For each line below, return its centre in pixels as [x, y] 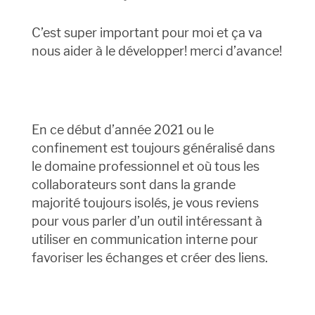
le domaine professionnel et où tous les [145, 167]
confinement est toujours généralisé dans [153, 148]
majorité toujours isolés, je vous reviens [145, 203]
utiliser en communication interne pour [144, 240]
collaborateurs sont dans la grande [133, 185]
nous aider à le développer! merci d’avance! [156, 51]
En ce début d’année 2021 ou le [122, 130]
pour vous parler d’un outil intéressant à [147, 221]
